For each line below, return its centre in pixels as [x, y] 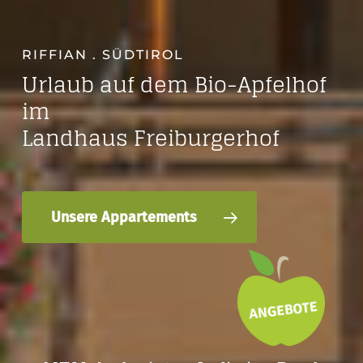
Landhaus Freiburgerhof [151, 139]
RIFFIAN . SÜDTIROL [103, 55]
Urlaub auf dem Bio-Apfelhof [175, 85]
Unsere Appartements [124, 218]
